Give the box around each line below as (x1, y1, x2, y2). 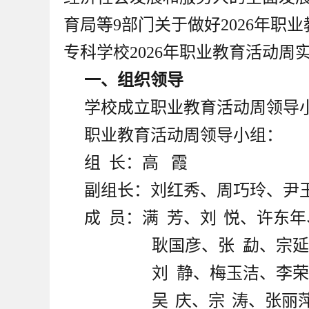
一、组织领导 (84, 71, 183, 89)
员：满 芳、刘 (105, 209, 217, 227)
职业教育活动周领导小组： (84, 126, 283, 144)
